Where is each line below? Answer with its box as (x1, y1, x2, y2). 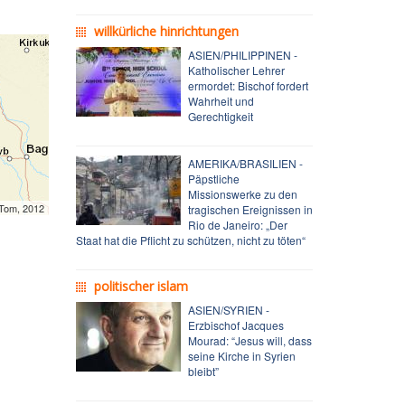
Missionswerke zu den (187, 185, 297, 202)
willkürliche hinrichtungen (93, 22, 239, 40)
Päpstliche (187, 170, 240, 186)
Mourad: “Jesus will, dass (187, 332, 312, 348)
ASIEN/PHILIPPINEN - (187, 46, 297, 62)
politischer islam (93, 277, 188, 295)
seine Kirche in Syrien (187, 347, 296, 363)
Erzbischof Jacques (187, 316, 284, 333)
